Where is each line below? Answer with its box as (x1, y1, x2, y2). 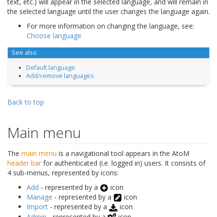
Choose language (27, 31, 81, 41)
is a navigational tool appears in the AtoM (57, 148, 189, 158)
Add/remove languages (26, 71, 94, 80)
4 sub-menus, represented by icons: (7, 168, 119, 177)
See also (11, 48, 37, 57)
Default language (26, 63, 75, 72)
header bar (7, 158, 41, 168)
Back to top (7, 97, 44, 107)
